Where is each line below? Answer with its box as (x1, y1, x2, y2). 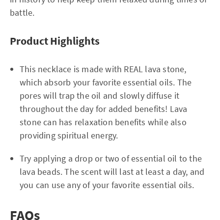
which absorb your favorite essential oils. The (20, 76, 192, 88)
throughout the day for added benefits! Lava (20, 103, 188, 114)
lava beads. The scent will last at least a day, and (20, 165, 205, 177)
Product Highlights (10, 33, 100, 48)
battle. (10, 6, 35, 18)
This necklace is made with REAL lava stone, (20, 63, 187, 75)
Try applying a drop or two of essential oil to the (20, 152, 202, 164)
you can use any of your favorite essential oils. (20, 179, 194, 191)
